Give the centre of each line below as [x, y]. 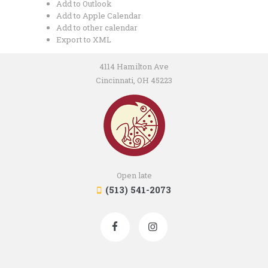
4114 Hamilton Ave [134, 66]
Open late [134, 175]
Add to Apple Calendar [98, 15]
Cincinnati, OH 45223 [134, 80]
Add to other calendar [97, 27]
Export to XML [83, 39]
